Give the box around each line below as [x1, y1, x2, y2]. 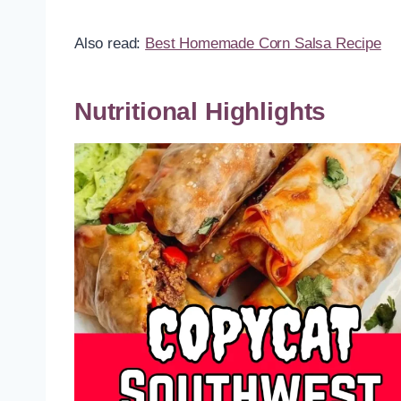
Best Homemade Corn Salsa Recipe [145, 35, 381, 53]
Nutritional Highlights [74, 98, 327, 126]
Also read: [74, 35, 146, 53]
